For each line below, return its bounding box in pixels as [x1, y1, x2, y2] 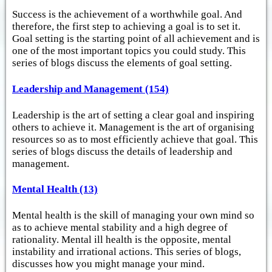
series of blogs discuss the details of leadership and [12, 145, 233, 157]
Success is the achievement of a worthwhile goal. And [12, 8, 242, 21]
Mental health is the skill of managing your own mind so [12, 209, 254, 221]
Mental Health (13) [12, 183, 98, 195]
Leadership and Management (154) [12, 83, 169, 95]
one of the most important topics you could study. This [12, 45, 246, 57]
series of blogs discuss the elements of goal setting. [12, 57, 232, 69]
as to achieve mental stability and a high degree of [12, 221, 228, 233]
